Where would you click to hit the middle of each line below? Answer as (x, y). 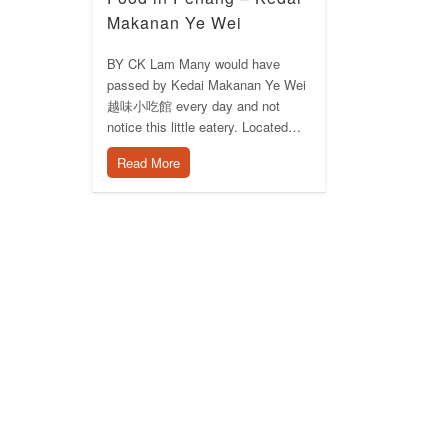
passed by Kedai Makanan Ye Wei (206, 84)
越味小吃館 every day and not (193, 105)
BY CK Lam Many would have (193, 63)
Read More (148, 162)
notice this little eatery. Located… (203, 126)
